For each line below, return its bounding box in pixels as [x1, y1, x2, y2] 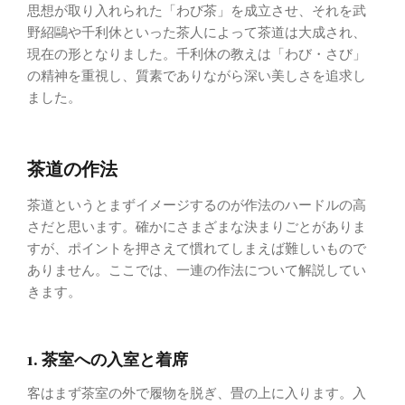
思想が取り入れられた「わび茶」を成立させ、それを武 [27, 2, 366, 18]
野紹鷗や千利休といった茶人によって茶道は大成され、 [27, 24, 366, 40]
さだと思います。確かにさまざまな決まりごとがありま [27, 219, 366, 235]
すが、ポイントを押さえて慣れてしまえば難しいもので [27, 240, 366, 257]
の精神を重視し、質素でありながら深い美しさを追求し [27, 67, 366, 83]
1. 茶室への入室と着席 [27, 347, 188, 370]
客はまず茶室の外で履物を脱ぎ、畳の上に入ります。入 [27, 385, 366, 401]
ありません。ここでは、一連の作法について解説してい [27, 262, 366, 278]
